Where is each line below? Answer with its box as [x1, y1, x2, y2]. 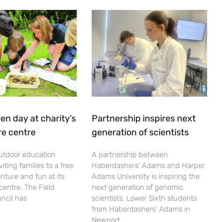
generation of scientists [92, 126, 189, 138]
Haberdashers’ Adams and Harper [92, 161, 205, 170]
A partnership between [92, 150, 168, 159]
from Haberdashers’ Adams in [92, 204, 191, 214]
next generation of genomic [92, 182, 184, 192]
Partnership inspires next [92, 112, 196, 124]
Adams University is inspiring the [92, 171, 200, 181]
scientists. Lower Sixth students [92, 193, 197, 203]
